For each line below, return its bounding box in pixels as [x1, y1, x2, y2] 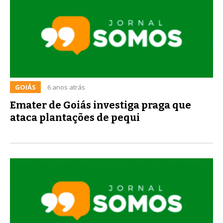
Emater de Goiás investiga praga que [10, 99, 191, 111]
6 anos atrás [47, 82, 85, 92]
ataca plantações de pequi [10, 111, 140, 123]
